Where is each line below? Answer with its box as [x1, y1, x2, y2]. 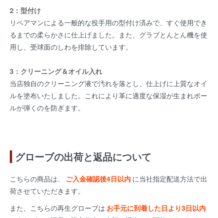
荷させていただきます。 [10, 185, 85, 196]
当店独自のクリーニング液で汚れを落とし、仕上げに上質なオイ [10, 78, 207, 88]
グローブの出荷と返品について [15, 149, 151, 163]
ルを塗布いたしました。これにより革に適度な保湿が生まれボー [10, 90, 207, 100]
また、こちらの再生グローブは [10, 202, 105, 213]
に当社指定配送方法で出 [132, 173, 207, 183]
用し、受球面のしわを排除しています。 [10, 41, 132, 52]
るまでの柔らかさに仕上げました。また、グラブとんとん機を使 [10, 29, 207, 39]
